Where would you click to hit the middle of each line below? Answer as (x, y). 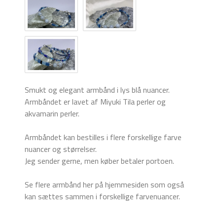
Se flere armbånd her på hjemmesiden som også (104, 185)
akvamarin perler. (52, 114)
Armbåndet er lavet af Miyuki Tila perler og (95, 102)
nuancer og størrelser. (61, 149)
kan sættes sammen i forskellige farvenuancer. (102, 197)
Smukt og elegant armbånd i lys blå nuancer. (98, 90)
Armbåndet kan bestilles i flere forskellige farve (103, 137)
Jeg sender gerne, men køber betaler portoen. (100, 161)
